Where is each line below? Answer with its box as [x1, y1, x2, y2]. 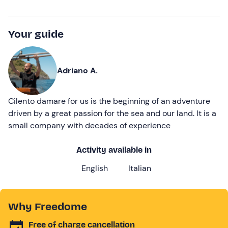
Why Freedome [8, 199, 87, 213]
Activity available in [76, 145, 152, 155]
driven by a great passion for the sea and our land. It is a [8, 107, 216, 119]
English [81, 162, 108, 174]
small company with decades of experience [8, 120, 170, 131]
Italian [128, 162, 151, 174]
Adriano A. [57, 65, 98, 76]
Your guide [8, 27, 64, 41]
